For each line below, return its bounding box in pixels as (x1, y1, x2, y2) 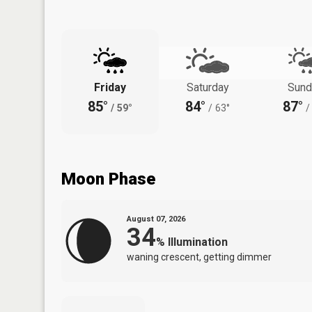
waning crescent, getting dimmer (127, 251, 272, 263)
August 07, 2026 (127, 214, 185, 224)
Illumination (168, 235, 228, 249)
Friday (94, 81, 126, 94)
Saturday (186, 81, 229, 94)
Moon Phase (61, 169, 155, 189)
